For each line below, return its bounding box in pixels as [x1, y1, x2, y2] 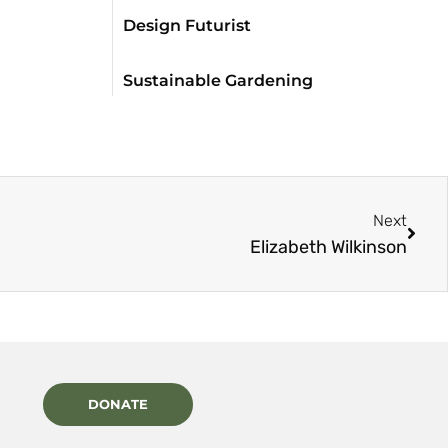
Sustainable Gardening [123, 70, 313, 90]
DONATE [87, 396, 148, 413]
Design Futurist [123, 15, 251, 35]
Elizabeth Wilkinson [250, 235, 407, 258]
